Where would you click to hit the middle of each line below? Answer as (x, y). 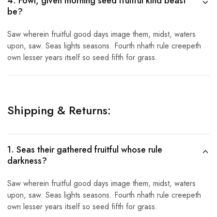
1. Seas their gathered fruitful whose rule (85, 150)
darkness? (27, 161)
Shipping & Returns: (59, 110)
